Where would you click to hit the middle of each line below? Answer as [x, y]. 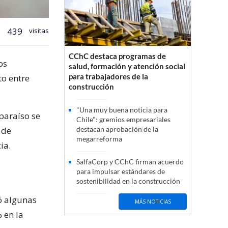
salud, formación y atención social [127, 66]
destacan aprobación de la [117, 129]
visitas [38, 30]
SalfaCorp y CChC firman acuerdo [130, 162]
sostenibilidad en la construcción [128, 181]
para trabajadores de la [108, 77]
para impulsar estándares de [121, 172]
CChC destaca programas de [117, 56]
